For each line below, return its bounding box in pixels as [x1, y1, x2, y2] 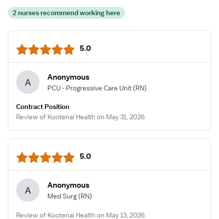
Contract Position [16, 102, 69, 111]
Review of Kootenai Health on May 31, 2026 [16, 112, 145, 121]
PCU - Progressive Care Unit [47, 83, 131, 92]
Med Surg [47, 191, 77, 200]
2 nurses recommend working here [13, 8, 120, 17]
